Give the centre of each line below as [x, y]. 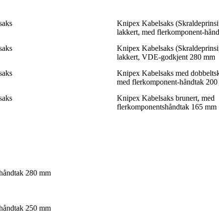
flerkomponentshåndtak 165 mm [167, 107]
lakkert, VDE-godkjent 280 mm [166, 57]
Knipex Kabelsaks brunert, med [166, 98]
